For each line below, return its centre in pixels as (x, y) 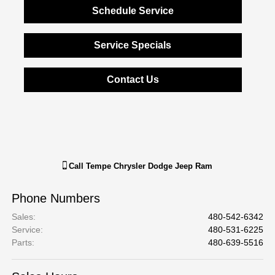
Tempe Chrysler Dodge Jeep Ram (149, 166)
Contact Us (133, 79)
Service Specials (133, 45)
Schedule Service (133, 11)
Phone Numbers (56, 198)
